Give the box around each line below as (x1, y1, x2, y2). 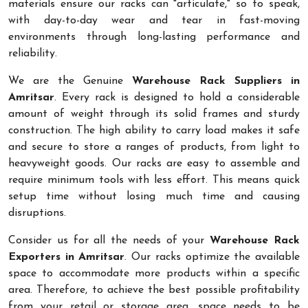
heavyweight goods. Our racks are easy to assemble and (8, 157, 300, 169)
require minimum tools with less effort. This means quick (8, 174, 300, 186)
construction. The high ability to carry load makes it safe (8, 124, 300, 136)
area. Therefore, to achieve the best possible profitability (8, 284, 300, 296)
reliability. (8, 47, 57, 59)
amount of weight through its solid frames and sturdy (8, 108, 300, 120)
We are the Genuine (8, 75, 132, 87)
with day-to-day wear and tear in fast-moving (8, 14, 300, 26)
